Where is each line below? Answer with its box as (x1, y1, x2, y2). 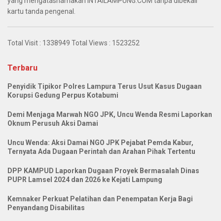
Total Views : (70, 39, 112, 47)
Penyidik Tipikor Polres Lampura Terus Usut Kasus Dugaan (7, 82, 202, 91)
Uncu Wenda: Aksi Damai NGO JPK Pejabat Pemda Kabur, (7, 139, 193, 147)
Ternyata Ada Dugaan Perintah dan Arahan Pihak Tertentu (7, 147, 195, 156)
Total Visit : (7, 39, 42, 47)
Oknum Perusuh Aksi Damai (7, 119, 98, 128)
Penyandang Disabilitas (7, 204, 85, 212)
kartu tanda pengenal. (7, 7, 75, 16)
